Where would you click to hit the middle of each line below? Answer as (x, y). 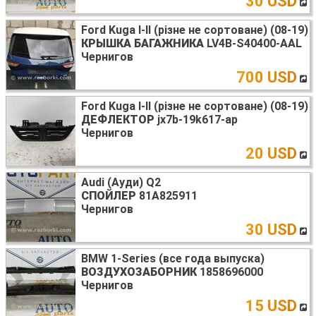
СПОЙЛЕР (109, 195)
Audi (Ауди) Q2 (121, 182)
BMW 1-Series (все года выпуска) (173, 258)
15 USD (271, 305)
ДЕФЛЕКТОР (118, 119)
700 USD (267, 77)
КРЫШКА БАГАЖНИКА (142, 43)
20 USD (271, 153)
